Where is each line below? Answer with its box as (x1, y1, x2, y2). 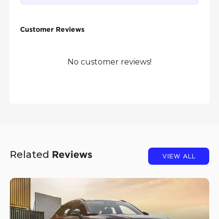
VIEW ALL (162, 153, 196, 159)
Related (10, 149, 52, 160)
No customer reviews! (67, 57, 152, 66)
